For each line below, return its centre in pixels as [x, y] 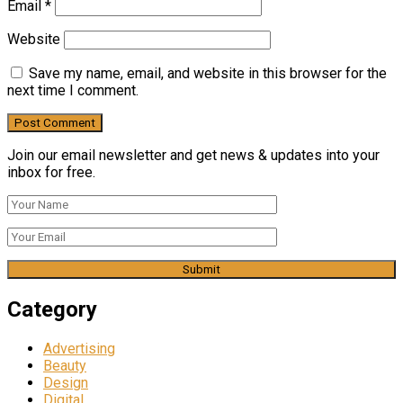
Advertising [79, 349]
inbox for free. [51, 173]
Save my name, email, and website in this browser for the [208, 74]
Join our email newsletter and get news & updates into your [193, 156]
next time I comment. [73, 91]
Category [52, 310]
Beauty [65, 366]
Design [66, 383]
